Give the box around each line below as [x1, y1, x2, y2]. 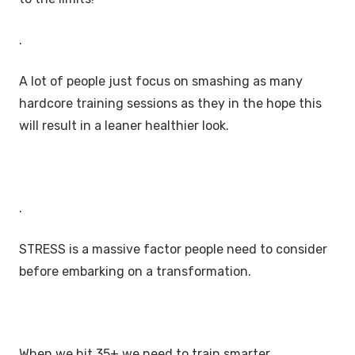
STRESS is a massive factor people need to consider [19, 241, 327, 257]
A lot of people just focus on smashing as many [19, 73, 303, 89]
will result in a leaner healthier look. [19, 117, 232, 133]
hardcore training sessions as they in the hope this [19, 95, 322, 111]
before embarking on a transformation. [19, 263, 251, 279]
